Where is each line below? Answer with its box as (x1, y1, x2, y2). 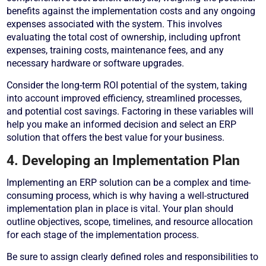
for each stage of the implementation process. (7, 229, 199, 241)
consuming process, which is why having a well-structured (7, 190, 249, 202)
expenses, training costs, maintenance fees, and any (7, 45, 224, 56)
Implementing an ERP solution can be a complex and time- (7, 177, 251, 189)
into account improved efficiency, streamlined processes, (7, 93, 242, 104)
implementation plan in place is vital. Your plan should (7, 203, 234, 215)
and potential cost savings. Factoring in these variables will (7, 106, 254, 118)
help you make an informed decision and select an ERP (7, 119, 237, 131)
